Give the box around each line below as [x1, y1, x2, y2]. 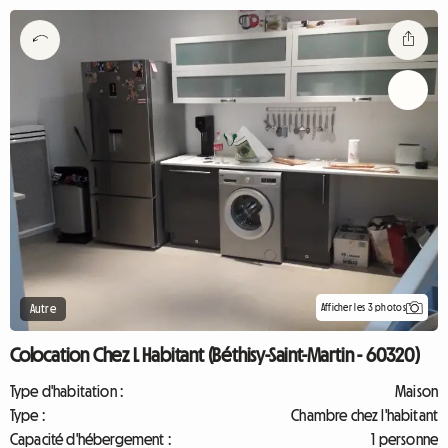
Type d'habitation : [10, 383, 124, 399]
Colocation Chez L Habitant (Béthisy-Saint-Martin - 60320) [10, 345, 420, 365]
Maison [395, 383, 438, 399]
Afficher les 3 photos [320, 301, 406, 313]
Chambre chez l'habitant [291, 407, 438, 423]
